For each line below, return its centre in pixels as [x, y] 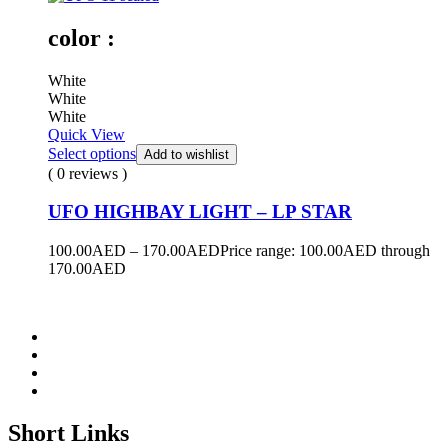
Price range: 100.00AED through [325, 251]
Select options [92, 153]
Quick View [86, 134]
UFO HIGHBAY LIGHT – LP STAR [200, 212]
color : [81, 37]
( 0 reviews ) [87, 173]
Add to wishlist [186, 154]
